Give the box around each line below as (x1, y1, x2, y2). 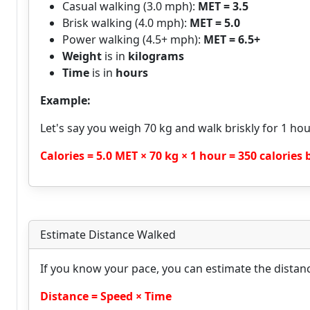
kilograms (128, 48, 184, 64)
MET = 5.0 (190, 15, 240, 30)
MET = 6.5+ (203, 32, 260, 47)
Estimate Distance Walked (40, 227, 176, 242)
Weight (62, 48, 102, 64)
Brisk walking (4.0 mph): (62, 15, 190, 30)
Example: (40, 93, 91, 108)
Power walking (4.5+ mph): (62, 32, 203, 47)
